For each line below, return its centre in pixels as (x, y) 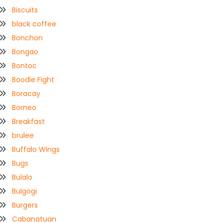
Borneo (24, 108)
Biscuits (25, 10)
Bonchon (28, 38)
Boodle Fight (33, 80)
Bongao (25, 52)
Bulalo (22, 177)
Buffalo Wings (36, 150)
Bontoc (25, 66)
